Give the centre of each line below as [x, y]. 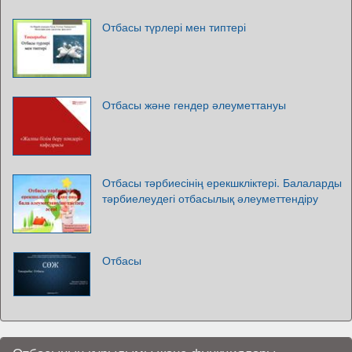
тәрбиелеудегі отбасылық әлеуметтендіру [210, 198]
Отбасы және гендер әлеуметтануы [194, 104]
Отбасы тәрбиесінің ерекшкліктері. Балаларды [222, 182]
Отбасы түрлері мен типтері [174, 27]
